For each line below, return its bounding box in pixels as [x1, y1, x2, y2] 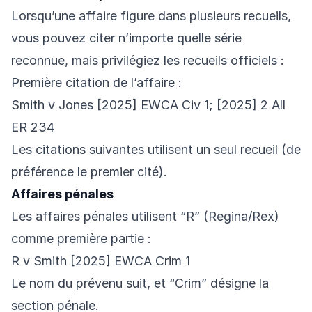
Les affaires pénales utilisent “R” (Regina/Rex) [11, 209, 279, 224]
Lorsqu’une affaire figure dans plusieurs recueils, [11, 8, 291, 24]
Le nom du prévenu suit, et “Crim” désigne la [11, 276, 269, 291]
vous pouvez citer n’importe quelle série [11, 31, 242, 46]
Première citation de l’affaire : [11, 75, 182, 91]
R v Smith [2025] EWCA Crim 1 [11, 253, 190, 269]
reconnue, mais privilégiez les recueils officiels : [11, 53, 284, 68]
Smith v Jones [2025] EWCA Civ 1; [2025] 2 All [11, 97, 286, 113]
